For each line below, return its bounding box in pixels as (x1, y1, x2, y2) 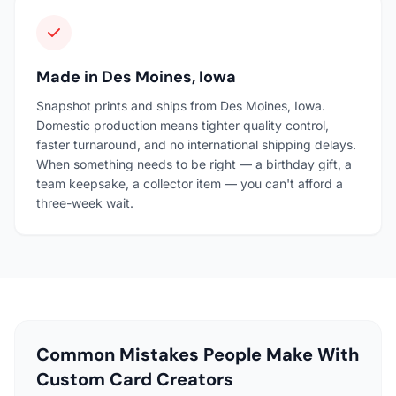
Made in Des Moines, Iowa (36, 65, 236, 88)
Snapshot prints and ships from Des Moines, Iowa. (36, 97, 325, 113)
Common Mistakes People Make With (36, 342, 359, 366)
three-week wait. (36, 194, 133, 210)
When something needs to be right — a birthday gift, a (36, 156, 352, 171)
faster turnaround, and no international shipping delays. (36, 136, 356, 152)
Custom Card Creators (36, 367, 233, 391)
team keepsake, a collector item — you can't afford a (36, 175, 343, 191)
